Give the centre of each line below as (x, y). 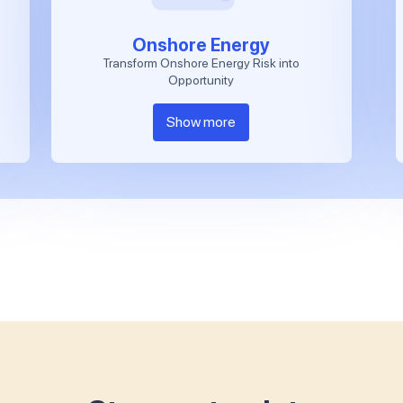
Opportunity (201, 80)
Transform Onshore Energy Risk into (201, 63)
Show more (201, 121)
